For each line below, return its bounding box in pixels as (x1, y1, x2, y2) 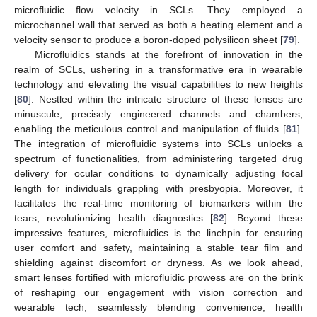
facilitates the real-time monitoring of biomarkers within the (14, 197, 303, 209)
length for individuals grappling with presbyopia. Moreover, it (14, 182, 303, 194)
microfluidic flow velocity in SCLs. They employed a (14, 4, 303, 16)
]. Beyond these (224, 212, 303, 224)
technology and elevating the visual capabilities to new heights (14, 78, 303, 90)
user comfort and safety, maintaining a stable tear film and (14, 241, 303, 253)
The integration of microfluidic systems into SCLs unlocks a (14, 137, 303, 149)
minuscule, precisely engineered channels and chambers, (14, 108, 303, 120)
